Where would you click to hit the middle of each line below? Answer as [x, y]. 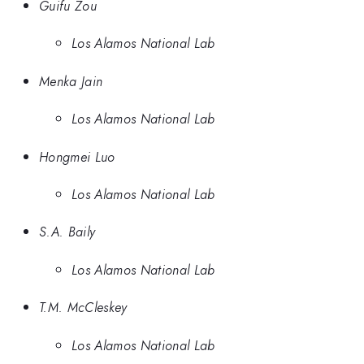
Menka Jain [71, 81]
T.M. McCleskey [83, 308]
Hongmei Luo [77, 156]
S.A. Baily [67, 232]
